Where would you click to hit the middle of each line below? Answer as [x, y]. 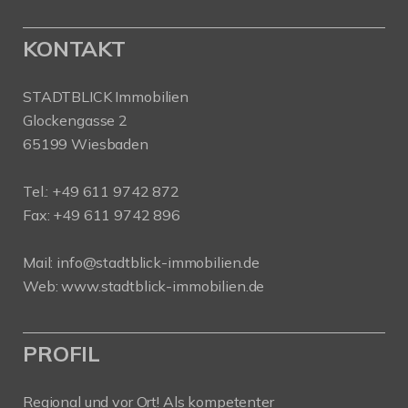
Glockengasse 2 [75, 120]
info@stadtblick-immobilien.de [158, 262]
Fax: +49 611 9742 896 [102, 215]
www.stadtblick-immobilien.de [163, 286]
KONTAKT [74, 48]
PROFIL [62, 353]
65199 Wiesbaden [86, 144]
